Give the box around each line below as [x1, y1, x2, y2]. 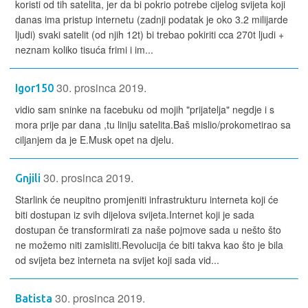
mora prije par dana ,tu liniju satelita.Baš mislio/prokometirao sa [15, 118, 291, 132]
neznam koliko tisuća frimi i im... [15, 43, 153, 57]
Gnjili [15, 172, 41, 185]
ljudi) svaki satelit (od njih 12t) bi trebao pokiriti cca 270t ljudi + [15, 27, 284, 42]
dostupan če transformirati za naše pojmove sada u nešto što [15, 223, 281, 237]
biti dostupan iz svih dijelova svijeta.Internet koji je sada [15, 208, 254, 222]
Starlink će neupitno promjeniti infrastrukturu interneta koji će [15, 192, 278, 207]
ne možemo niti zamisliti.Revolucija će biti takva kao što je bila [15, 238, 283, 252]
